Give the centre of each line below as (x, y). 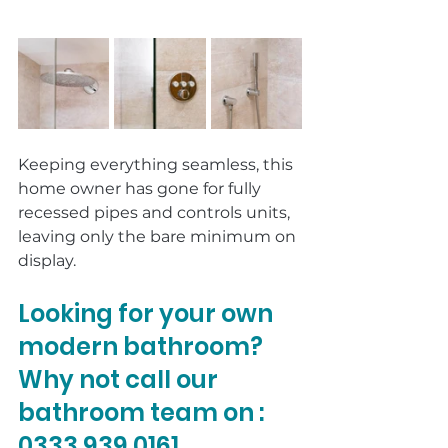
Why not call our (120, 379)
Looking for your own (148, 313)
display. (49, 260)
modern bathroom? (143, 346)
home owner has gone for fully (141, 188)
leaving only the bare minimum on (159, 236)
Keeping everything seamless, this (157, 164)
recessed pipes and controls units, (156, 212)
